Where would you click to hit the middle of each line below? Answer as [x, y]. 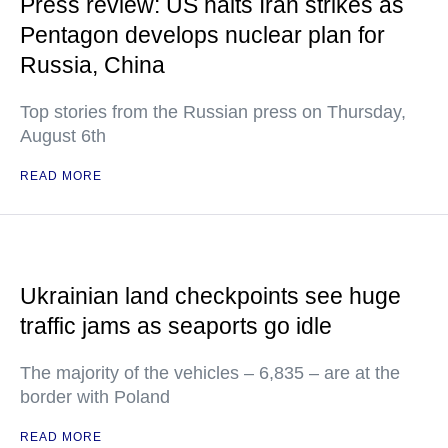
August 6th [63, 136]
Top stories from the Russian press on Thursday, [213, 112]
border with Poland [95, 397]
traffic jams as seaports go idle [176, 326]
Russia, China [92, 65]
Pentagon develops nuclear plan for [202, 35]
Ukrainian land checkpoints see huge [210, 296]
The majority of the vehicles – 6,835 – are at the [210, 373]
